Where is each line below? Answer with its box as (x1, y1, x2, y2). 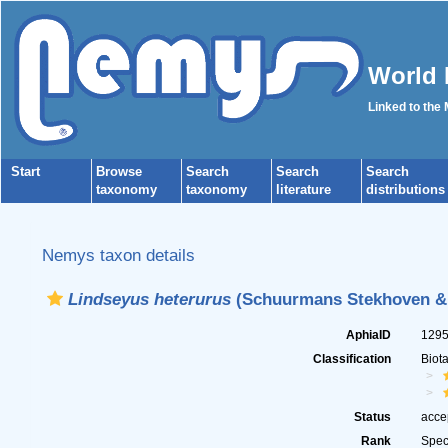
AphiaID (346, 328, 392, 342)
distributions (366, 182, 445, 197)
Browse (96, 164, 142, 179)
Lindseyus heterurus (67, 289, 231, 309)
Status (354, 410, 392, 424)
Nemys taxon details (41, 245, 195, 265)
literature (276, 182, 331, 197)
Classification (313, 352, 392, 366)
